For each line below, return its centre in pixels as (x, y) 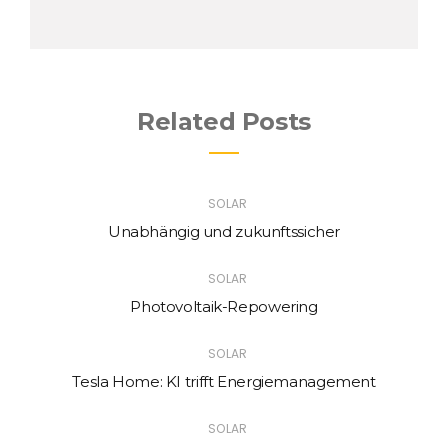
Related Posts (224, 122)
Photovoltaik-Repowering (224, 307)
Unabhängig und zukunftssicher (224, 232)
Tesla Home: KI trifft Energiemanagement (224, 382)
